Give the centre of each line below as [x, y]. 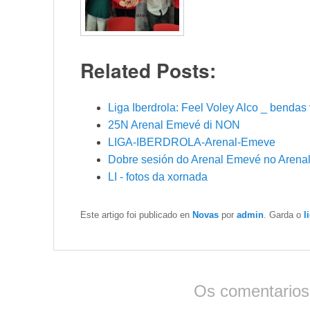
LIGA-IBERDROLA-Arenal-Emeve [192, 142]
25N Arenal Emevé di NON [174, 125]
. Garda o [284, 215]
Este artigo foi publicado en [136, 215]
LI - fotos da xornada [158, 176]
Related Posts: [148, 70]
